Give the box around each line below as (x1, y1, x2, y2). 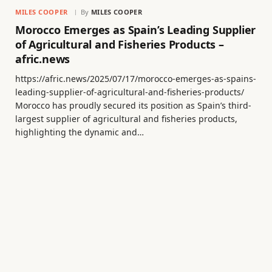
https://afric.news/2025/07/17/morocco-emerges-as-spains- (15, 72, 256, 84)
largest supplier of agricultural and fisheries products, (15, 112, 237, 124)
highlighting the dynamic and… (15, 126, 144, 138)
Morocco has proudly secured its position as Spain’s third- (15, 99, 251, 111)
